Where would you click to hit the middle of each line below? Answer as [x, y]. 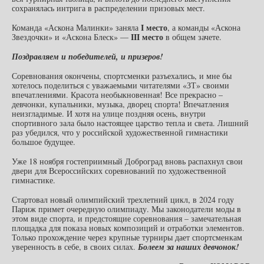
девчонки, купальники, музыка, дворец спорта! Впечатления [120, 104]
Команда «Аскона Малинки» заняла [76, 27]
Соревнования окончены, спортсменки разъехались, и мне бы [122, 75]
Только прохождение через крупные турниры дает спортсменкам [127, 237]
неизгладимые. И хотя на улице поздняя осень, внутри [109, 113]
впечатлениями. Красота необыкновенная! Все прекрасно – [117, 94]
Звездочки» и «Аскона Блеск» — [71, 37]
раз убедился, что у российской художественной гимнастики [120, 132]
